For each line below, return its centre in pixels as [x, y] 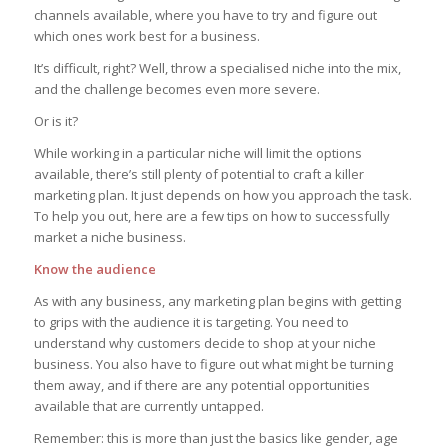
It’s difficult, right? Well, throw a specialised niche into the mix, [217, 67]
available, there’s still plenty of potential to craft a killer [198, 173]
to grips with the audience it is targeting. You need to [191, 321]
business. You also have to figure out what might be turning [213, 363]
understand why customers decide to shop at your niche [204, 342]
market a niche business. [109, 236]
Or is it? [55, 120]
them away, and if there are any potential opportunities [201, 384]
